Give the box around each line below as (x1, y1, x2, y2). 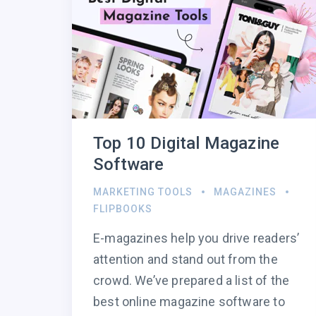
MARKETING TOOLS (93, 186, 193, 198)
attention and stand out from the (93, 252, 278, 267)
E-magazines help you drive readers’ (93, 231, 300, 246)
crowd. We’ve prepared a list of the (93, 273, 290, 288)
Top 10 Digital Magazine (93, 133, 280, 154)
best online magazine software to (93, 294, 285, 310)
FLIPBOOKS (93, 203, 152, 215)
